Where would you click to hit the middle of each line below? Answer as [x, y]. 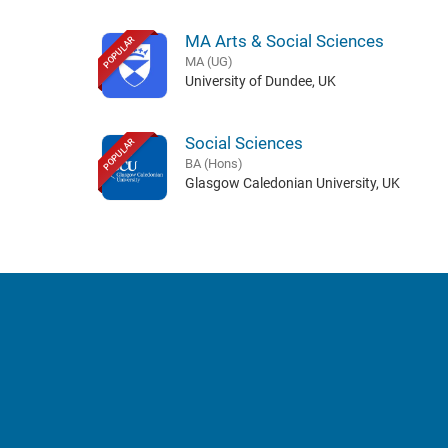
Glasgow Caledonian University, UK [292, 183]
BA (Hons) [213, 163]
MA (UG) [208, 61]
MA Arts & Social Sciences [284, 41]
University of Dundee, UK [260, 81]
